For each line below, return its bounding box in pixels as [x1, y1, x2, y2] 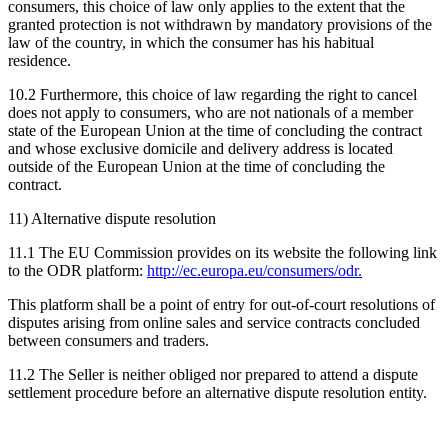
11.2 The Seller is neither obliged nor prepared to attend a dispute [8, 365, 418, 383]
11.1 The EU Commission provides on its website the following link [8, 243, 437, 261]
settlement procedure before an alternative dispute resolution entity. [8, 383, 427, 401]
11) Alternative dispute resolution [8, 209, 216, 227]
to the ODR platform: [8, 261, 147, 279]
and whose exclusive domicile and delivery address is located [8, 139, 393, 157]
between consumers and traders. [8, 331, 209, 349]
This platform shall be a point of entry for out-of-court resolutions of [8, 295, 435, 313]
